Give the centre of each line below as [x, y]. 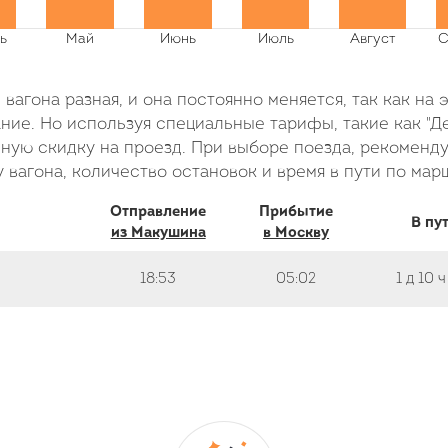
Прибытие [296, 212]
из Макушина [158, 233]
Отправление [158, 212]
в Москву [296, 233]
